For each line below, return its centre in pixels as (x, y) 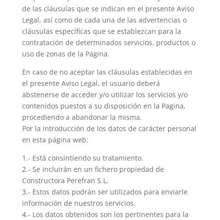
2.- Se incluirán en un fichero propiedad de (93, 169)
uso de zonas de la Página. (66, 54)
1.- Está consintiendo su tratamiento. (82, 158)
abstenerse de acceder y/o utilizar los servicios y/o (105, 95)
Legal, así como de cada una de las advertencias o (104, 20)
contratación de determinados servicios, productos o (109, 42)
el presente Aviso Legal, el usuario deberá (91, 83)
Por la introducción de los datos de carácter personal (109, 128)
